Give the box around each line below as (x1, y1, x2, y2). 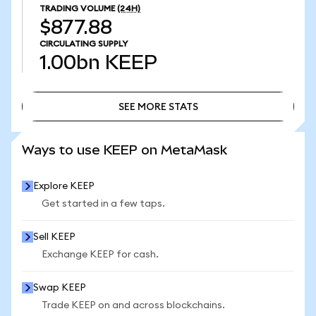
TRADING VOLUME (39, 4, 115, 13)
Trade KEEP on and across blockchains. (42, 300, 225, 310)
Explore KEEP (33, 181, 95, 191)
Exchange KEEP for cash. (42, 250, 159, 260)
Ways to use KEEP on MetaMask (22, 142, 227, 157)
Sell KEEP (33, 232, 75, 242)
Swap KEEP (33, 283, 86, 293)
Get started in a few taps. (42, 199, 165, 209)
